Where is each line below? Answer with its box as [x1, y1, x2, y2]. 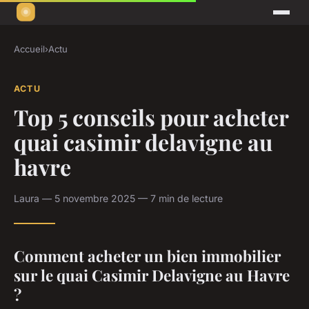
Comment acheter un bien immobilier [14, 245, 281, 266]
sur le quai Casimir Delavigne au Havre [14, 264, 290, 286]
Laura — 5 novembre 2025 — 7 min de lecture [14, 192, 223, 204]
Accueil [14, 43, 45, 55]
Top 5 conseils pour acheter [14, 101, 288, 132]
